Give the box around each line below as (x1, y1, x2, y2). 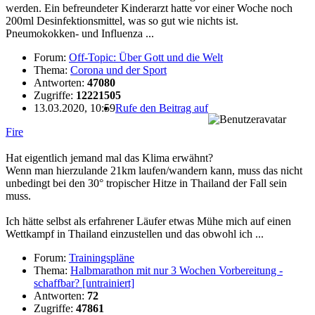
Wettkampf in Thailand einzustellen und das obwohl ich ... (6, 227, 264, 240)
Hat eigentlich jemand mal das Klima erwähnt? (6, 151, 213, 164)
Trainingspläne (69, 251, 134, 264)
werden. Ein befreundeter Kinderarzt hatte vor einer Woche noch (6, 1, 292, 14)
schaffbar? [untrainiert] (34, 276, 134, 289)
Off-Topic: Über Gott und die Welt (69, 51, 223, 63)
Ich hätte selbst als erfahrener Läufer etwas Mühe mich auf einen (6, 214, 291, 227)
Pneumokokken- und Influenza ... (6, 27, 154, 39)
